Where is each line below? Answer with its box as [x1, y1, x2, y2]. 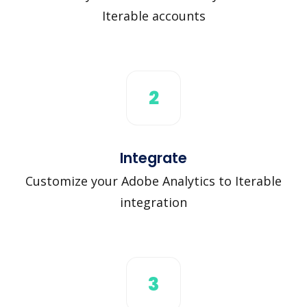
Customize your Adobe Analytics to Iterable [25, 172, 282, 189]
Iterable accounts [101, 7, 206, 24]
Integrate [120, 147, 187, 168]
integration [120, 193, 187, 210]
